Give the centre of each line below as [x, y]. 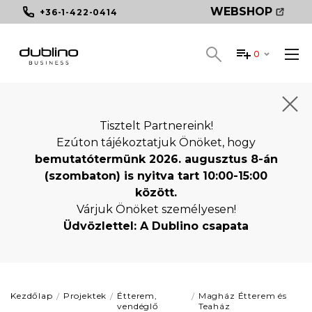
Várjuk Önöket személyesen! [156, 209]
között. [156, 193]
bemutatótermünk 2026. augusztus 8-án [156, 159]
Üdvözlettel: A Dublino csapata [156, 226]
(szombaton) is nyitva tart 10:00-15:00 [156, 176]
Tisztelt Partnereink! [156, 126]
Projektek [85, 296]
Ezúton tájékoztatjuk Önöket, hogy [156, 142]
